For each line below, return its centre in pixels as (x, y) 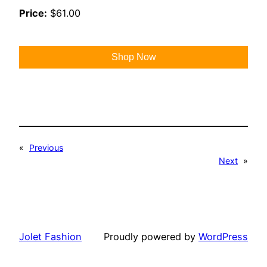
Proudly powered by (151, 236)
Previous (46, 148)
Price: (33, 13)
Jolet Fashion (50, 236)
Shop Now (133, 57)
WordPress (223, 236)
